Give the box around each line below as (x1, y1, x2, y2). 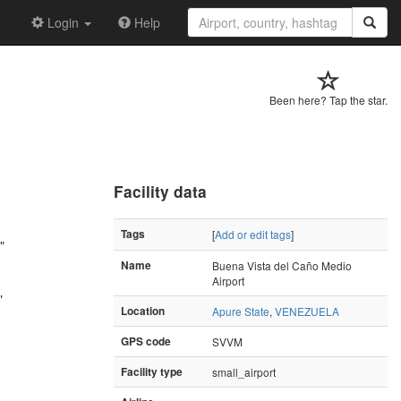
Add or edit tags (215, 226, 291, 242)
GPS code (121, 333, 171, 349)
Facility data (114, 180, 207, 202)
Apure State (212, 303, 269, 319)
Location (121, 303, 165, 319)
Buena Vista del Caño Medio (212, 257, 352, 273)
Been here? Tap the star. (269, 92, 388, 107)
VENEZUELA (275, 303, 339, 319)
